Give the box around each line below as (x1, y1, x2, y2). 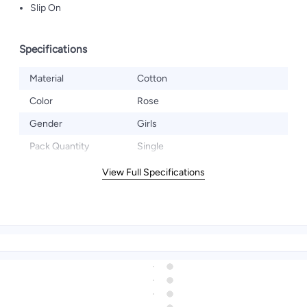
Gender (29, 118, 62, 130)
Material (29, 73, 64, 84)
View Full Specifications (102, 167, 205, 178)
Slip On (30, 2, 61, 14)
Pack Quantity (29, 140, 89, 152)
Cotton (137, 73, 167, 84)
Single (137, 140, 164, 152)
